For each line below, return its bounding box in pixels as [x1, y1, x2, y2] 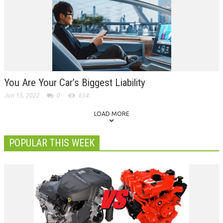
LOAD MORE [94, 110, 129, 117]
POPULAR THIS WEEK [9, 136, 95, 149]
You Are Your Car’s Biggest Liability [4, 76, 145, 89]
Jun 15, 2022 [4, 92, 39, 99]
